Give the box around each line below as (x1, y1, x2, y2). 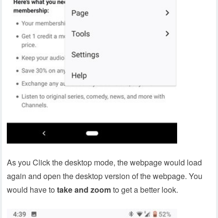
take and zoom (57, 184, 111, 196)
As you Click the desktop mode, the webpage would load (7, 157, 202, 168)
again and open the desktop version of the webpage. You (7, 170, 203, 182)
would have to (7, 184, 57, 196)
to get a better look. (111, 184, 179, 196)
